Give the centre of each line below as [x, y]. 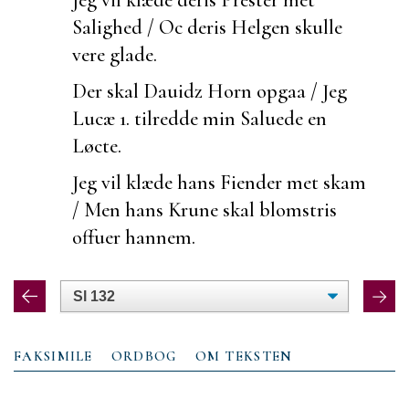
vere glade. [115, 54]
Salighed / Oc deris [152, 26]
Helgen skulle [287, 26]
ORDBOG [144, 356]
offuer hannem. [134, 236]
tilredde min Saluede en [228, 118]
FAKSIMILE [53, 356]
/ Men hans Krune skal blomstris [204, 209]
